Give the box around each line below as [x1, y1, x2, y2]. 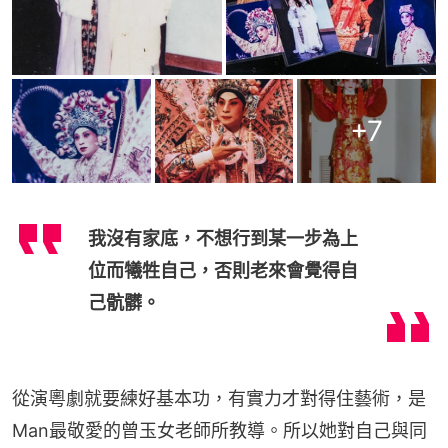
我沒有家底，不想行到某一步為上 [88, 228, 358, 250]
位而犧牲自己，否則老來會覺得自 [88, 260, 358, 282]
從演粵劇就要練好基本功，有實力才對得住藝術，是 [12, 388, 426, 410]
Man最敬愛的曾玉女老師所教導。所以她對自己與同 [12, 420, 427, 442]
